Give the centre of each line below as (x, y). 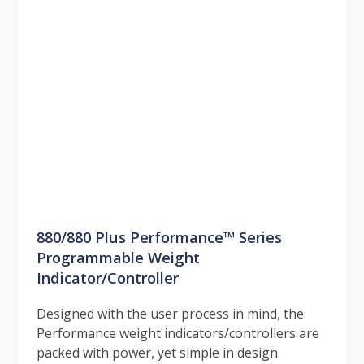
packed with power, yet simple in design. (158, 353)
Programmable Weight (118, 258)
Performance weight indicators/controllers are (178, 334)
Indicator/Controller (107, 278)
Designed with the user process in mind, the (170, 314)
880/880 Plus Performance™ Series (159, 237)
